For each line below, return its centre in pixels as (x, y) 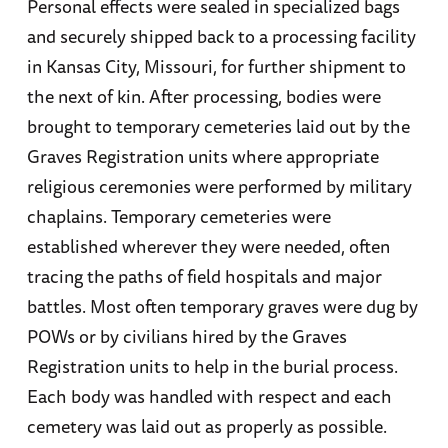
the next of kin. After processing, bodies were (203, 95)
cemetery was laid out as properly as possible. (206, 425)
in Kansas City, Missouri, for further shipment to (216, 65)
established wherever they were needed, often (208, 245)
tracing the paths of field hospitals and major (204, 275)
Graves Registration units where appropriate (202, 155)
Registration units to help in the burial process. (212, 365)
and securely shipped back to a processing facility (221, 35)
